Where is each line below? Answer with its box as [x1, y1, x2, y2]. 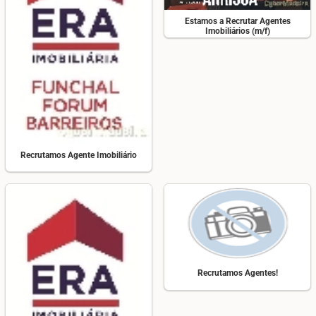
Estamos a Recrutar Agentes [184, 16, 291, 26]
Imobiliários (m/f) [205, 25, 270, 36]
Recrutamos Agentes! [197, 268, 278, 279]
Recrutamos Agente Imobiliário [20, 150, 137, 161]
